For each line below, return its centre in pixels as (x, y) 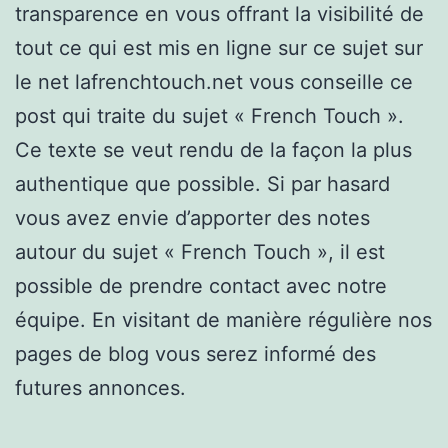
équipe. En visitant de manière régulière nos (223, 319)
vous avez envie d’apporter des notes (192, 217)
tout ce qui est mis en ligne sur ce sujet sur (219, 47)
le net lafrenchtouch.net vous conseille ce (214, 81)
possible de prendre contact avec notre (201, 285)
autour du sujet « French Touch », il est (200, 251)
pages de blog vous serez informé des (195, 353)
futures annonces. (100, 387)
